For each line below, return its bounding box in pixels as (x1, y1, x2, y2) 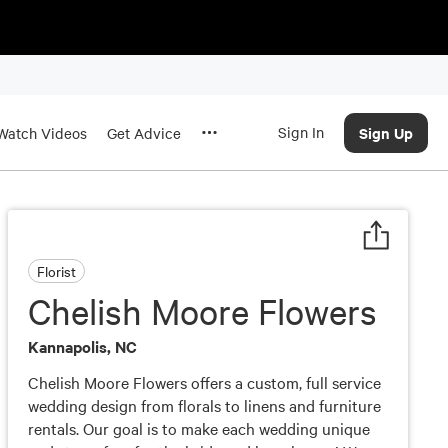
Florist (37, 260, 76, 281)
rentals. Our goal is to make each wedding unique (28, 417, 370, 439)
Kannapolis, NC (28, 335, 137, 357)
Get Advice (107, 123, 181, 143)
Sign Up (359, 122, 413, 143)
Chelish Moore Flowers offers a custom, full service (28, 371, 381, 393)
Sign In (278, 122, 324, 142)
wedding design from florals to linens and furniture (28, 394, 381, 416)
